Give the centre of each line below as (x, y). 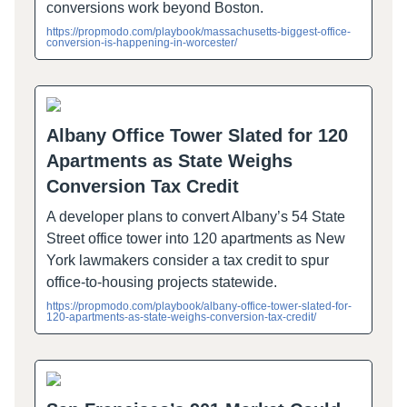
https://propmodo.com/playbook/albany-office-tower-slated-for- (199, 306)
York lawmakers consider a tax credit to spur (188, 260)
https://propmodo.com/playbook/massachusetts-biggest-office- (199, 31)
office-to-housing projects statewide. (162, 282)
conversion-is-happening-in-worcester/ (142, 42)
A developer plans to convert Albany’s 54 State (196, 216)
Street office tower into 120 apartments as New (196, 238)
